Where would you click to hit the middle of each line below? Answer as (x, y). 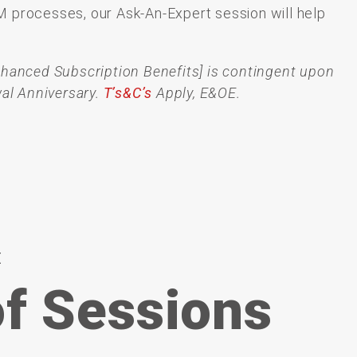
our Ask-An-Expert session (178, 13)
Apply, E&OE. (196, 93)
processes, (51, 13)
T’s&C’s (128, 93)
